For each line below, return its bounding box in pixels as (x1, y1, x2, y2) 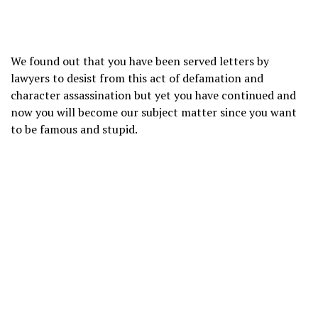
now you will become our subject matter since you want (11, 104, 297, 121)
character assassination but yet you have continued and (11, 87, 296, 104)
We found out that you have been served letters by (11, 53, 269, 70)
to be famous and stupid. (11, 121, 138, 138)
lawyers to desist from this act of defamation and (11, 70, 263, 87)
